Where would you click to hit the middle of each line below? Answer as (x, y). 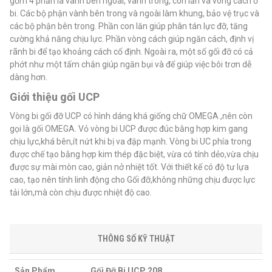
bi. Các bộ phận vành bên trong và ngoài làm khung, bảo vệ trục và (134, 13)
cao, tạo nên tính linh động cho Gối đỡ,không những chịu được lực (132, 180)
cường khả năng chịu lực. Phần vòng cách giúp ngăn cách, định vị (132, 39)
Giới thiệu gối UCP (55, 97)
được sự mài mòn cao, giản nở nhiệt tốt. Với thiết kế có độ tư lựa (129, 167)
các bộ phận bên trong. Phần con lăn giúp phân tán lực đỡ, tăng (129, 26)
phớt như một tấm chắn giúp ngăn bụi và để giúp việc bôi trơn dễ (131, 64)
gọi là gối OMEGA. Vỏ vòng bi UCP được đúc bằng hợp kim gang (129, 129)
